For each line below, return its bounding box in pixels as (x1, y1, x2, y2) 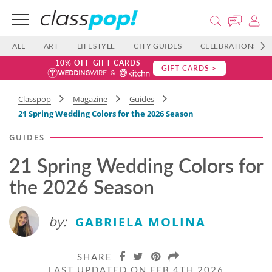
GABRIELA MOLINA (75, 214, 206, 230)
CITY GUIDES (134, 41, 182, 50)
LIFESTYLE (76, 41, 116, 50)
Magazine (73, 93, 107, 104)
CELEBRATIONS (200, 41, 257, 50)
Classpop (18, 93, 51, 104)
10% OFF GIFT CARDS (55, 58, 141, 68)
